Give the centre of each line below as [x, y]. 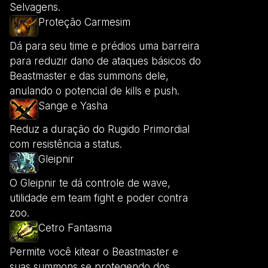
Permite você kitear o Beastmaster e [94, 252]
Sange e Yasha [73, 106]
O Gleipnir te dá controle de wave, [90, 183]
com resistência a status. [66, 144]
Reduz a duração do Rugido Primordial [100, 130]
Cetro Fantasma [75, 228]
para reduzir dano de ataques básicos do [105, 61]
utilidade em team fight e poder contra [99, 198]
